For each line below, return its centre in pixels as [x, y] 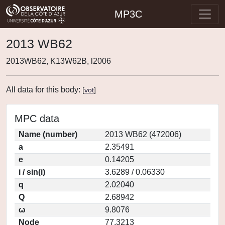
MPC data [37, 119]
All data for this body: [44, 90]
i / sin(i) [32, 172]
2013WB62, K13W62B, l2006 [59, 61]
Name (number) [48, 134]
